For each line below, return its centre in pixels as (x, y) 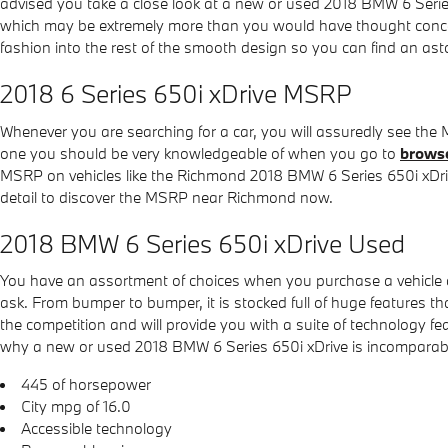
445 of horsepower (86, 384)
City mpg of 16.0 (76, 406)
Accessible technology (96, 428)
